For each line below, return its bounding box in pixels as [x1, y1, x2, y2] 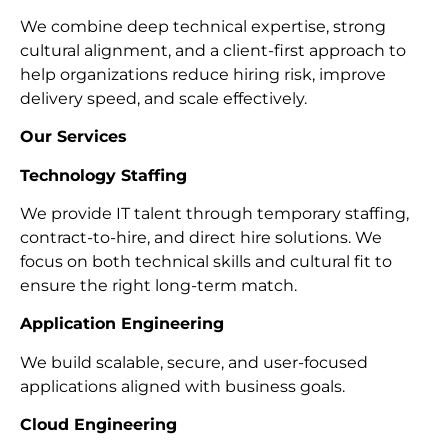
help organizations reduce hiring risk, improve [20, 64, 386, 84]
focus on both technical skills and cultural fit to [20, 252, 392, 272]
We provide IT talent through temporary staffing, [20, 204, 409, 224]
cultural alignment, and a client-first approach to [20, 40, 406, 60]
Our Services [20, 127, 127, 147]
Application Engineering [20, 314, 224, 334]
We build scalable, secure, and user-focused [20, 352, 368, 372]
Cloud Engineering [20, 415, 177, 435]
